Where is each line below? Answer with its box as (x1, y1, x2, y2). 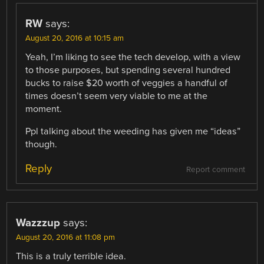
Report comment (186, 165, 245, 175)
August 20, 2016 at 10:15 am (25, 33, 124, 43)
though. (25, 138, 58, 150)
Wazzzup (16, 216, 61, 230)
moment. (25, 103, 62, 115)
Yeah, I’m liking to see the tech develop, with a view (25, 51, 241, 63)
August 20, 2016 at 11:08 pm (16, 233, 115, 243)
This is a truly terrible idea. (16, 250, 127, 263)
